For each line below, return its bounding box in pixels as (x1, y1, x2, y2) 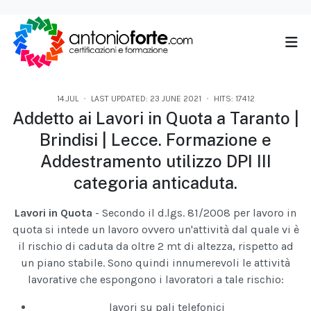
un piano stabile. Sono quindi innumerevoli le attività (21, 256, 290, 270)
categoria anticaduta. (74, 173, 237, 193)
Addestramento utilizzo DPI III (40, 151, 271, 171)
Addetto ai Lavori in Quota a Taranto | (12, 108, 299, 128)
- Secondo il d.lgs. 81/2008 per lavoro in (92, 206, 296, 220)
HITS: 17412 (213, 94, 255, 104)
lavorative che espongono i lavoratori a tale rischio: (27, 273, 284, 287)
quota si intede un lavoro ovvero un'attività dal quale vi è (12, 223, 299, 237)
